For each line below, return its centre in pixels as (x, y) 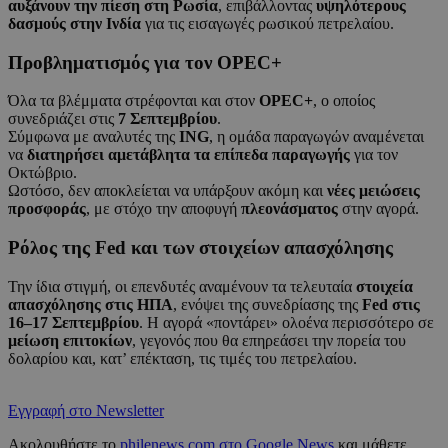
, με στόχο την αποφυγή (163, 209)
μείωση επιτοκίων (70, 340)
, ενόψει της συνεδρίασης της (267, 304)
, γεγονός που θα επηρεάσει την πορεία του (269, 340)
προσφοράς (47, 209)
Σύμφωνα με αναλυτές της (93, 137)
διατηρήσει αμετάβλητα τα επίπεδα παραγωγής (188, 155)
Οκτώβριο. (42, 173)
